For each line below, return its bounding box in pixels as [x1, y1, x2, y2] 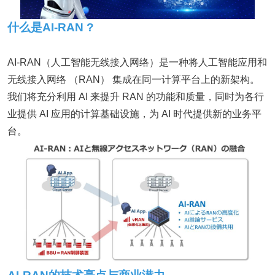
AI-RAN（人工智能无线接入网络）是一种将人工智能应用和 [7, 56, 267, 68]
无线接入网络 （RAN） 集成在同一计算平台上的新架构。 [7, 74, 260, 85]
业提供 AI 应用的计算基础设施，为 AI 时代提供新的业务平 [7, 108, 261, 119]
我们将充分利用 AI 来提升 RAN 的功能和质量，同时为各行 [7, 91, 264, 102]
